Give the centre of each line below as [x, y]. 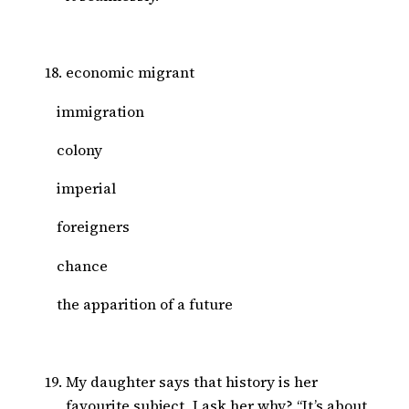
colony [79, 149]
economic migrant [130, 73]
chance [82, 265]
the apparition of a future [145, 304]
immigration [100, 111]
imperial [86, 189]
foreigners [93, 227]
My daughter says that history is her [192, 381]
